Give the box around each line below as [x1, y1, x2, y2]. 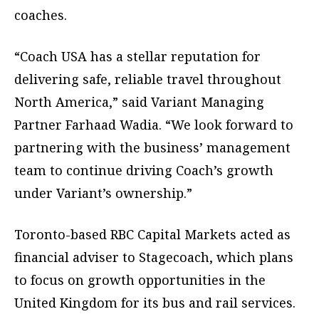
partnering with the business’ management [14, 138, 291, 156]
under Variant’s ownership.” [14, 184, 192, 202]
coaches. [14, 6, 67, 23]
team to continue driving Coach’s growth [14, 161, 273, 179]
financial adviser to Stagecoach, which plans [14, 248, 293, 266]
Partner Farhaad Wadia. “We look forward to [14, 115, 293, 133]
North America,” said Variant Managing [14, 93, 264, 110]
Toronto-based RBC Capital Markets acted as [14, 225, 291, 243]
